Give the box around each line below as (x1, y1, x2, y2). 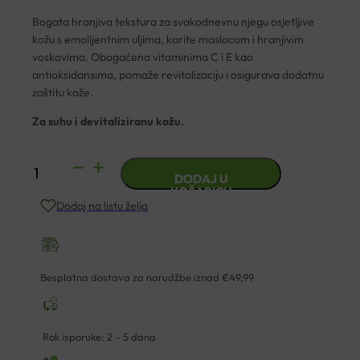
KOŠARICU (170, 184, 232, 200)
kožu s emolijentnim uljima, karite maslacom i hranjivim (32, 32, 305, 47)
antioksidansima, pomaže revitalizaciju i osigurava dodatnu (32, 67, 325, 83)
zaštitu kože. (32, 85, 94, 100)
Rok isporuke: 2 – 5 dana (40, 330, 157, 344)
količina (31, 285, 70, 301)
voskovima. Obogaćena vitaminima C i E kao (32, 50, 254, 65)
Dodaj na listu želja (56, 198, 149, 214)
